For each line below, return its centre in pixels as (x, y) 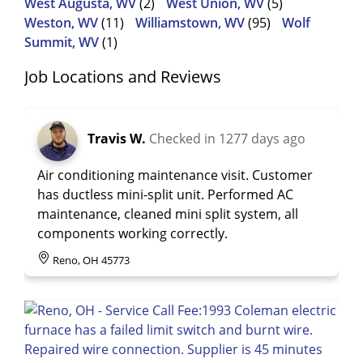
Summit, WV (62, 43)
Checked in (184, 138)
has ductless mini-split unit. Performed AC (165, 194)
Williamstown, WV (190, 23)
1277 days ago (262, 138)
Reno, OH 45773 (91, 260)
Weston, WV (61, 23)
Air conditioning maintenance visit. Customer (175, 175)
